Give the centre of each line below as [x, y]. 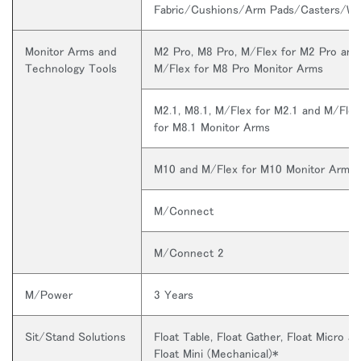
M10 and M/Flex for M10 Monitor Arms [255, 168]
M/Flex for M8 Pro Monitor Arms [239, 68]
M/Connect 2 [189, 252]
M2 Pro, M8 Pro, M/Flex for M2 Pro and [256, 51]
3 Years [174, 294]
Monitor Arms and [71, 51]
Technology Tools [71, 68]
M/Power [49, 294]
